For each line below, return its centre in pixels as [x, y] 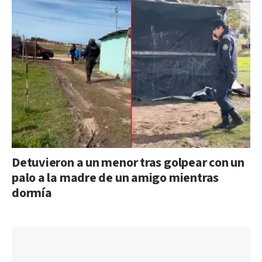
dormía [32, 193]
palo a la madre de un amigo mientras [116, 178]
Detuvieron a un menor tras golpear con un [128, 163]
